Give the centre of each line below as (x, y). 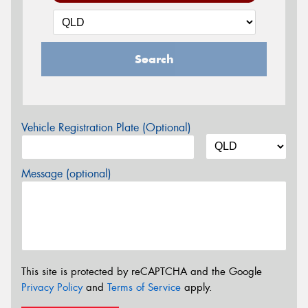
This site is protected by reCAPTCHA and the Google (142, 271)
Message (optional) (66, 174)
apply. (197, 287)
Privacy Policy (52, 287)
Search (154, 59)
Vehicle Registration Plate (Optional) (106, 128)
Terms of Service (144, 287)
